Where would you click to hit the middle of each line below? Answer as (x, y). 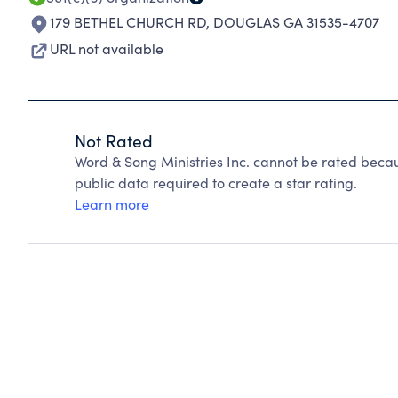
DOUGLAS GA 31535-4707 (296, 22)
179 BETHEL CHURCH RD (128, 22)
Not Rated (114, 140)
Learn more (112, 204)
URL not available (107, 48)
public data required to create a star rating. (216, 183)
